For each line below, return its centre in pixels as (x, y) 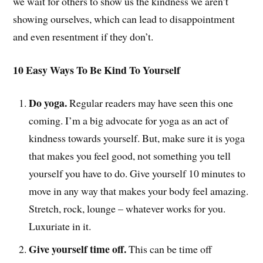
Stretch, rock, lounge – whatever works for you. (127, 209)
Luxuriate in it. (60, 226)
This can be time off (169, 249)
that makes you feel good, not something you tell (130, 156)
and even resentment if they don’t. (83, 36)
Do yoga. (49, 103)
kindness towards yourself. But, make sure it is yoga (137, 138)
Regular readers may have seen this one (151, 103)
